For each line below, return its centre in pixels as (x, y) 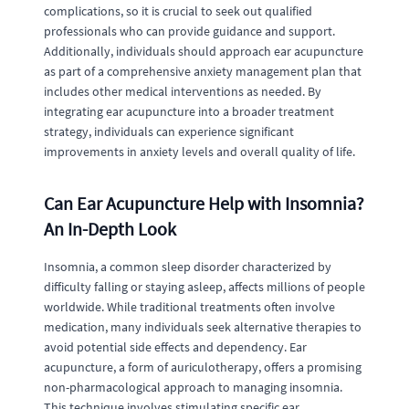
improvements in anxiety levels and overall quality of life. (199, 152)
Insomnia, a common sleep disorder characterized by (188, 267)
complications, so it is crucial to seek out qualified (178, 11)
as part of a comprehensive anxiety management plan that (203, 71)
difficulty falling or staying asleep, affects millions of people (204, 287)
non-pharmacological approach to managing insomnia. (193, 387)
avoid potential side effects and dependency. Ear (175, 347)
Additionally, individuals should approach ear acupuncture (204, 51)
